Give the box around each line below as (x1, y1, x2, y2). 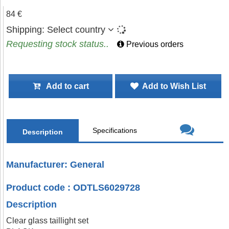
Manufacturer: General (6, 159, 105, 170)
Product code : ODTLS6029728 (6, 182, 141, 193)
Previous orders (124, 40, 184, 49)
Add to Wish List (139, 82, 206, 90)
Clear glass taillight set (6, 216, 89, 225)
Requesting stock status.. (6, 39, 109, 49)
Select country (47, 25, 105, 35)
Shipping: (6, 25, 47, 35)
